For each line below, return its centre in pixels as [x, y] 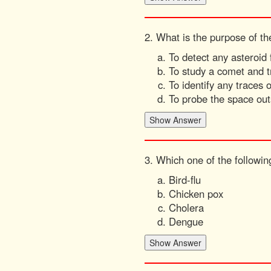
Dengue [186, 221]
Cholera [186, 207]
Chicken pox [196, 194]
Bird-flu [185, 180]
